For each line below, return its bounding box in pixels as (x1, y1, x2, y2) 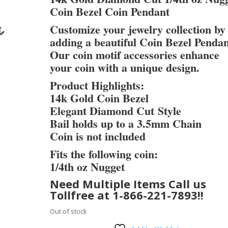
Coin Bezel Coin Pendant (50, 3, 170, 20)
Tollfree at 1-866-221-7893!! (50, 187, 204, 203)
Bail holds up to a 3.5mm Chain (50, 115, 202, 132)
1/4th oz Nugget (50, 158, 125, 175)
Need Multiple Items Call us (50, 176, 207, 191)
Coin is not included (50, 128, 146, 145)
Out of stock (50, 207, 88, 216)
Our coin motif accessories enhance (50, 46, 220, 63)
